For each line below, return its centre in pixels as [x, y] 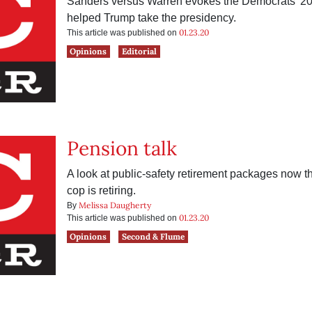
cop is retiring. [101, 190]
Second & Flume [154, 236]
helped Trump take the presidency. [151, 18]
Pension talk [122, 148]
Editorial [140, 51]
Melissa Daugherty [115, 205]
